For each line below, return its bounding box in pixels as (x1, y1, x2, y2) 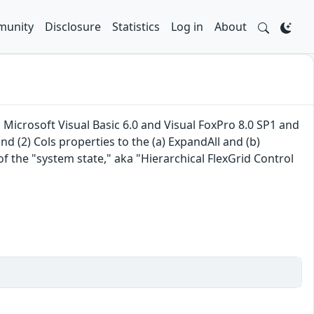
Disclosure (45, 19, 101, 34)
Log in (171, 19, 203, 34)
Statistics (112, 19, 160, 34)
